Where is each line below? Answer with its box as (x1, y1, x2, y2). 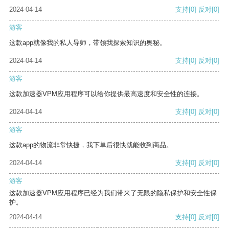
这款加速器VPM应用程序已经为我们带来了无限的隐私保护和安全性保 (9, 189, 217, 197)
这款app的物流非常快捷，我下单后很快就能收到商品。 (9, 141, 173, 149)
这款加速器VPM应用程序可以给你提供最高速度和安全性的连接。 (9, 90, 203, 98)
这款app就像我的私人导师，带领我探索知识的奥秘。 (9, 39, 166, 47)
